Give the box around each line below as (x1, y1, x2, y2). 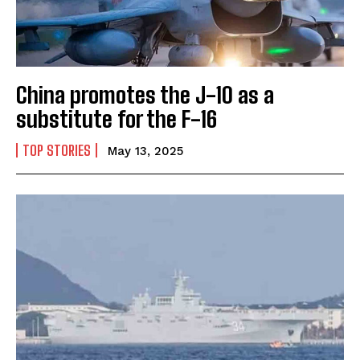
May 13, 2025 (108, 144, 183, 159)
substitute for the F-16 (16, 105, 217, 133)
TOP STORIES (22, 141, 91, 160)
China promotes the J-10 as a (16, 81, 274, 109)
